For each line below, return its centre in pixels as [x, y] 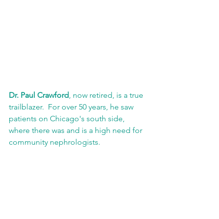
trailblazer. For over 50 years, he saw [72, 107]
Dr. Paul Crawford [39, 95]
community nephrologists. [55, 142]
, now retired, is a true [107, 95]
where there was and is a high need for [77, 130]
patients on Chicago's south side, [68, 118]
